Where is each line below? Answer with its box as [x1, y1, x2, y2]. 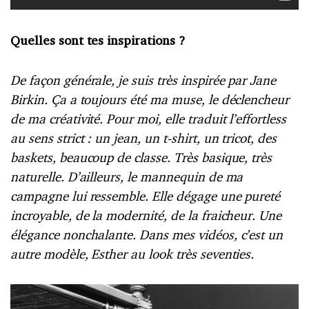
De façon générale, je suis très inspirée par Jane [10, 72, 277, 89]
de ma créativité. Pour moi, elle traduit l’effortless [10, 110, 286, 128]
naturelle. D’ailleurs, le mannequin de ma [10, 168, 243, 186]
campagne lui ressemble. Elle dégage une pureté [10, 188, 281, 205]
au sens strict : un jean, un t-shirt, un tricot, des [10, 130, 277, 147]
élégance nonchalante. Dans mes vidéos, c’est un [10, 226, 283, 243]
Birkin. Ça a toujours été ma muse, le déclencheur [10, 91, 290, 108]
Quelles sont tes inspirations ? [10, 32, 185, 49]
